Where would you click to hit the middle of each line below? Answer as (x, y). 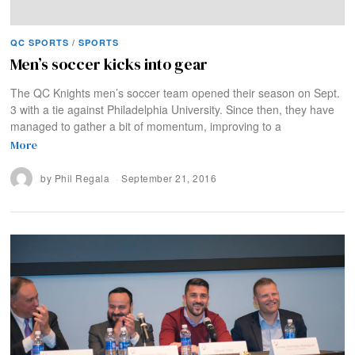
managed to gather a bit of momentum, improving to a (146, 126)
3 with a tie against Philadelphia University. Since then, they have (173, 110)
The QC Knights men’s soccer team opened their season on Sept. (176, 93)
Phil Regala (82, 177)
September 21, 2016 (169, 177)
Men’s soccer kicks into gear (109, 65)
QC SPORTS (40, 43)
